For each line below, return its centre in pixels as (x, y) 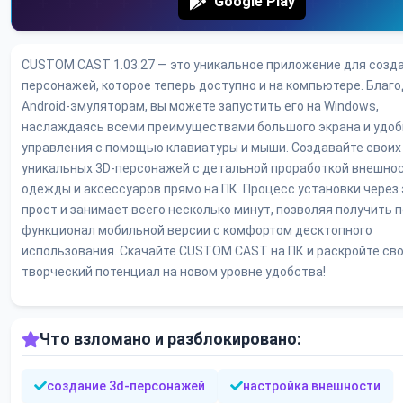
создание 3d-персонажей (126, 386)
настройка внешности (312, 386)
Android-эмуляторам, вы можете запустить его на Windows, (200, 107)
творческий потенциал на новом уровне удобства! (174, 272)
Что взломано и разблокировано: (170, 339)
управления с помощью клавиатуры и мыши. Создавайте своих (211, 148)
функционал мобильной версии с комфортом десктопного (197, 231)
